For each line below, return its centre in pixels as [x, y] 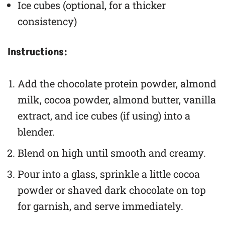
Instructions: [37, 52]
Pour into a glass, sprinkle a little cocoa [109, 174]
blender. [36, 131]
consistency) [47, 21]
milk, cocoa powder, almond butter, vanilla [117, 99]
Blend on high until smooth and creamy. [112, 152]
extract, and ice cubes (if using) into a [104, 115]
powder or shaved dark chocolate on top [112, 190]
